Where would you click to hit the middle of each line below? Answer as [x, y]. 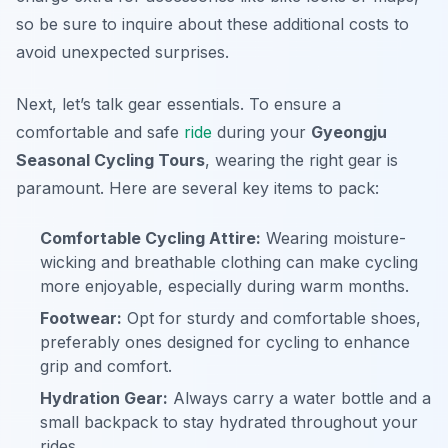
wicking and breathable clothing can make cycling [229, 262]
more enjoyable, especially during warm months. [224, 286]
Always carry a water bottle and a [299, 398]
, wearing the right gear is [301, 160]
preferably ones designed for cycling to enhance [225, 342]
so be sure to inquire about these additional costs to [212, 24]
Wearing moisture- [333, 238]
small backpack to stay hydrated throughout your [229, 422]
